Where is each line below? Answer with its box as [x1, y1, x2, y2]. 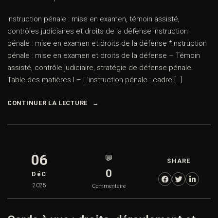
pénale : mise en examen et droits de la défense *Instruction [7, 39, 207, 48]
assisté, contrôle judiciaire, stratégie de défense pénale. [7, 63, 193, 73]
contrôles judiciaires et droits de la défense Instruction [7, 27, 188, 36]
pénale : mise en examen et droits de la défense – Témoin [7, 51, 200, 60]
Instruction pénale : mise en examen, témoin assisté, [7, 15, 180, 24]
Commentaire [92, 183, 126, 190]
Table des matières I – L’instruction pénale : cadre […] [7, 75, 182, 85]
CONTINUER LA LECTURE [7, 99, 88, 107]
